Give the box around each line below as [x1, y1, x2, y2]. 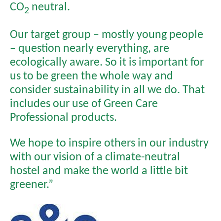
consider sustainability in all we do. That [10, 82, 205, 97]
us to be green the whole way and [10, 68, 173, 83]
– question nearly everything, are [10, 40, 169, 55]
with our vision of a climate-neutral [10, 149, 180, 164]
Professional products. [10, 110, 117, 124]
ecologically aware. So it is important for [10, 54, 204, 69]
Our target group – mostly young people [10, 27, 203, 41]
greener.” [10, 177, 53, 191]
